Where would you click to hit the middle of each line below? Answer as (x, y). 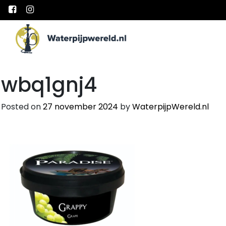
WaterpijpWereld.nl (171, 106)
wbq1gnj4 (49, 84)
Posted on (22, 106)
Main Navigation (73, 47)
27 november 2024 (80, 106)
